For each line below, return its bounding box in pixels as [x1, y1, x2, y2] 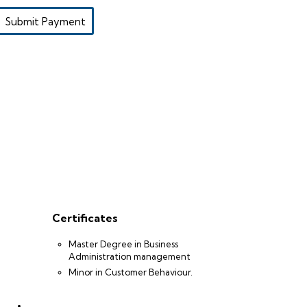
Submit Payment [5, 15, 86, 28]
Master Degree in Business [69, 238, 178, 249]
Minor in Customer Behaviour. [69, 267, 193, 278]
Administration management [69, 251, 191, 262]
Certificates [52, 211, 118, 225]
